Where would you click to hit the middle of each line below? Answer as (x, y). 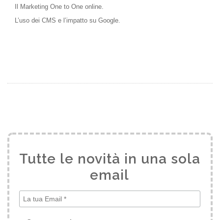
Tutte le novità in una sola (110, 159)
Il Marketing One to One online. (59, 7)
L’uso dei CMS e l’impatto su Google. (68, 21)
